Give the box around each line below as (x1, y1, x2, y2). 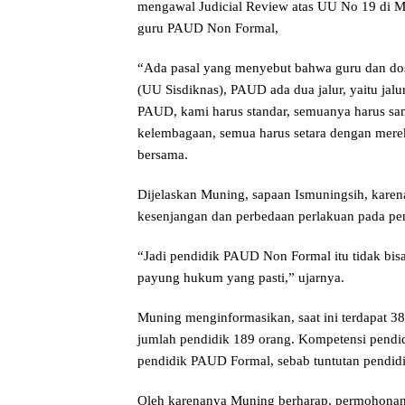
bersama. (137, 146, 188, 162)
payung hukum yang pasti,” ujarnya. (137, 269, 344, 285)
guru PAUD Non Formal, (137, 20, 278, 35)
